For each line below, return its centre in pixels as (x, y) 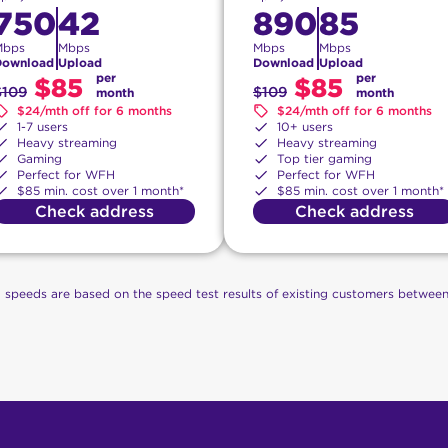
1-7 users (42, 126)
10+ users (305, 126)
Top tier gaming (324, 158)
